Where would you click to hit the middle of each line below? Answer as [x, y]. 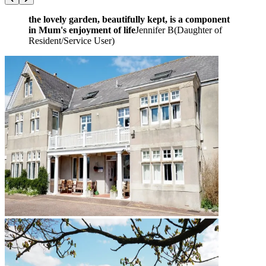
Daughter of [199, 30]
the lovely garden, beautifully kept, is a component [129, 19]
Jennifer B [155, 30]
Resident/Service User [70, 40]
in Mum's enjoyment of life [82, 30]
